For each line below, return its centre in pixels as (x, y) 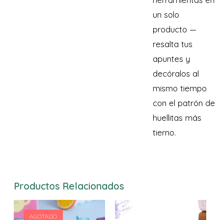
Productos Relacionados (69, 186)
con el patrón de (184, 103)
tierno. (164, 132)
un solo (166, 14)
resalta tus (173, 44)
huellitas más (177, 118)
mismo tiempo (180, 88)
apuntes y (171, 59)
